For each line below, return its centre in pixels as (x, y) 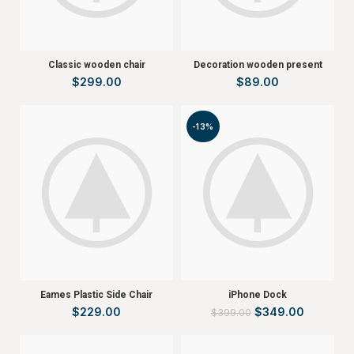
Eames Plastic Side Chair (96, 294)
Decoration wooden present (258, 64)
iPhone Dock (258, 294)
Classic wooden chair (96, 64)
